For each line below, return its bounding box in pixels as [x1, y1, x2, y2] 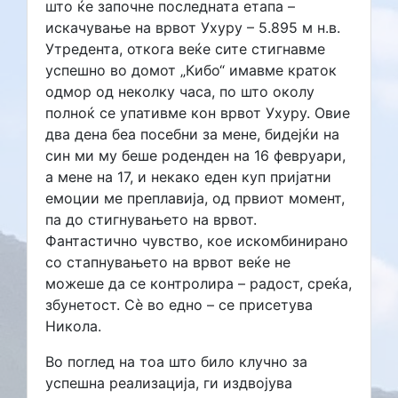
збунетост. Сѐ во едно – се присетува [45, 295, 313, 314]
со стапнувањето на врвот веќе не [45, 252, 291, 271]
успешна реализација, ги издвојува [45, 373, 292, 392]
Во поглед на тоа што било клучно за [45, 352, 307, 370]
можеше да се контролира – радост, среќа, [45, 274, 352, 292]
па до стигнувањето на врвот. [45, 210, 257, 228]
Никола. [45, 316, 101, 335]
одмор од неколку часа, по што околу [45, 82, 314, 100]
